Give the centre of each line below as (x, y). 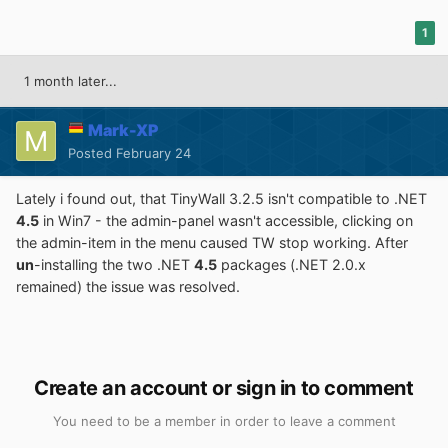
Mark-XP (123, 129)
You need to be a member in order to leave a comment (224, 420)
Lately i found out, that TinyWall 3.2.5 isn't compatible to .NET (221, 198)
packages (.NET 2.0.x (291, 264)
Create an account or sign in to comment (224, 387)
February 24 (153, 152)
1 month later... (70, 80)
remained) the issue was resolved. (128, 286)
